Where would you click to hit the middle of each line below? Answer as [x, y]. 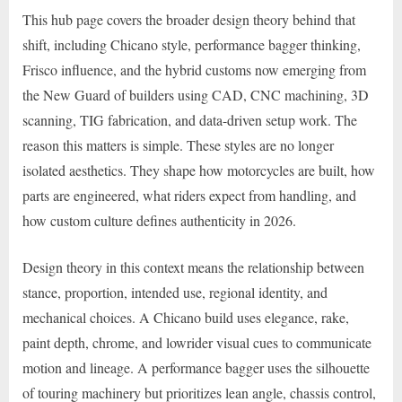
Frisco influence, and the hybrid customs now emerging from [194, 69]
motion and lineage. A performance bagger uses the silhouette [196, 367]
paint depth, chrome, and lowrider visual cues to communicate [197, 342]
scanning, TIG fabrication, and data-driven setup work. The [190, 119]
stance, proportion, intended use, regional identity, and [175, 292]
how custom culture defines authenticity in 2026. [159, 220]
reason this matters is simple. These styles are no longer [178, 144]
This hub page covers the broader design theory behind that [189, 19]
